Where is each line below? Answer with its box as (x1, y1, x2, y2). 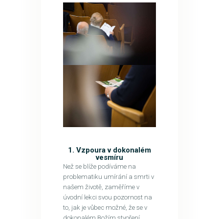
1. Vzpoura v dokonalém (68, 145, 151, 154)
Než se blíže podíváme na (63, 162, 136, 170)
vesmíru (96, 153, 123, 162)
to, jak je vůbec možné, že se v (63, 203, 147, 211)
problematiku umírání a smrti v (63, 173, 154, 180)
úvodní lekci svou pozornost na (63, 193, 152, 201)
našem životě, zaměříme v (63, 183, 139, 191)
